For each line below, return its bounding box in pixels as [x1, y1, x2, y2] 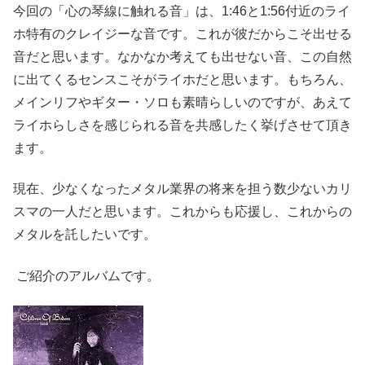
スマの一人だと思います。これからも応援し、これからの [13, 204, 352, 219]
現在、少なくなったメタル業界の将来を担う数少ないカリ [13, 182, 352, 196]
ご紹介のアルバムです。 [13, 268, 160, 283]
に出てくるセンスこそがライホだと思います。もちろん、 [13, 73, 352, 87]
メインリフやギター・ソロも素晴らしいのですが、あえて [13, 95, 352, 110]
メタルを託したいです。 [13, 227, 156, 242]
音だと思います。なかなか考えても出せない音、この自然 [13, 50, 352, 64]
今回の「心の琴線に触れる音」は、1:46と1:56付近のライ [13, 4, 350, 19]
